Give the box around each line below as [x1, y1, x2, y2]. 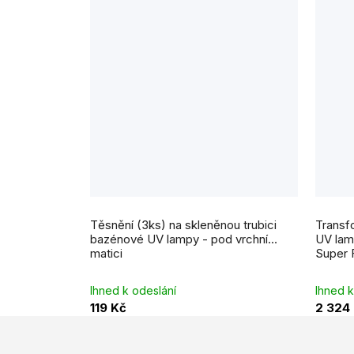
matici [90, 245, 122, 261]
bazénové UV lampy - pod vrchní [90, 231, 268, 247]
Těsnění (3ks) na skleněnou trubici [90, 217, 277, 232]
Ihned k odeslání [90, 283, 176, 297]
